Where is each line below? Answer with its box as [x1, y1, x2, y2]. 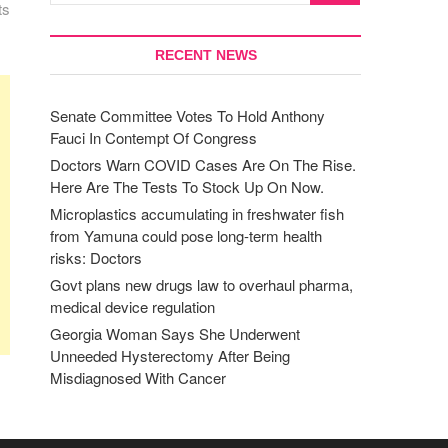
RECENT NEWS [154, 47, 257, 63]
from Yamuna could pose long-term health [50, 225, 322, 246]
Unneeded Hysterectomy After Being [50, 345, 290, 366]
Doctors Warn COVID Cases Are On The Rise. [50, 154, 356, 175]
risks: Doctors [50, 247, 142, 268]
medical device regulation [50, 296, 215, 317]
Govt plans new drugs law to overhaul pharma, [50, 274, 353, 295]
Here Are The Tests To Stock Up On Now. [50, 176, 324, 197]
